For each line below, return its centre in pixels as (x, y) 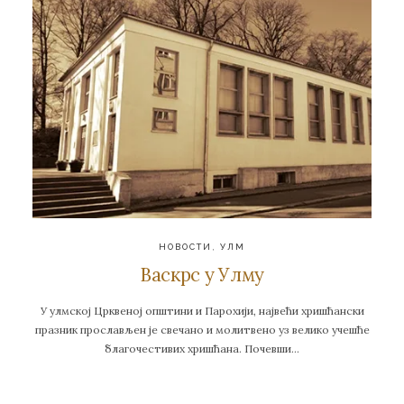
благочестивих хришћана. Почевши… (202, 349)
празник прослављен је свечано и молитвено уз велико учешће (202, 330)
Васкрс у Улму (202, 274)
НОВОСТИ (185, 247)
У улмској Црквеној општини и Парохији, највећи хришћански (202, 311)
